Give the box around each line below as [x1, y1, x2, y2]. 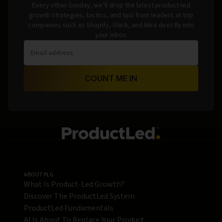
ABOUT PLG [24, 170, 54, 179]
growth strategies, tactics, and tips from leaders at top [29, 10, 193, 21]
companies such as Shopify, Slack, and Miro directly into [28, 20, 194, 31]
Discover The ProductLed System [24, 191, 135, 202]
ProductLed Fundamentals [24, 203, 113, 214]
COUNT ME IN [85, 73, 137, 84]
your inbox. [95, 30, 127, 41]
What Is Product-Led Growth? [24, 179, 124, 190]
